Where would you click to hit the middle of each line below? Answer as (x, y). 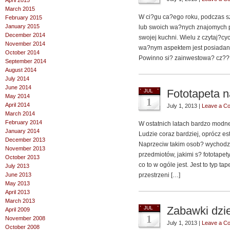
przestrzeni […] (159, 175)
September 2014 (26, 61)
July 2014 (17, 79)
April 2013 (17, 192)
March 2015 (20, 9)
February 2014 (24, 122)
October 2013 (22, 157)
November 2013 (25, 148)
